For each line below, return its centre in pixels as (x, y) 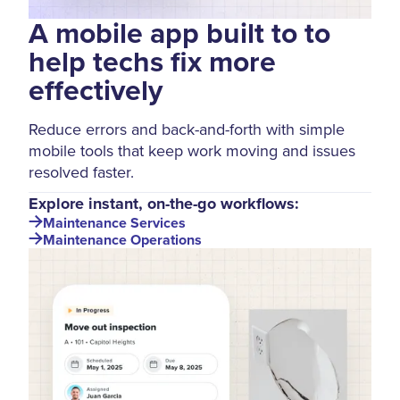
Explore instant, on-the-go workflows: (164, 204)
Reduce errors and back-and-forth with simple (187, 129)
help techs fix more (152, 62)
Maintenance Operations (122, 239)
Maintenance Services (114, 222)
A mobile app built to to (179, 33)
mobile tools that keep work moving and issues (192, 151)
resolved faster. (81, 172)
